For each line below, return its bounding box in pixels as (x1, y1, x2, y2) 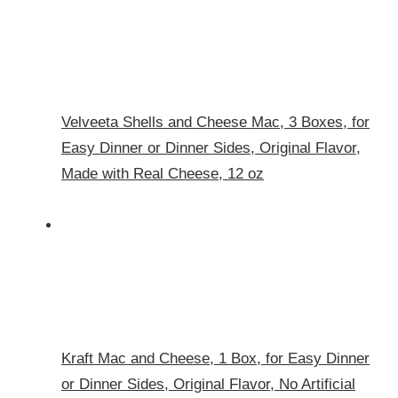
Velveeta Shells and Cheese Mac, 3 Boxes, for (61, 114, 370, 131)
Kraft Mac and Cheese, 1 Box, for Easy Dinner (61, 350, 370, 368)
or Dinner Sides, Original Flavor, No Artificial (61, 376, 355, 394)
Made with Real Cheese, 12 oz (61, 165, 264, 183)
